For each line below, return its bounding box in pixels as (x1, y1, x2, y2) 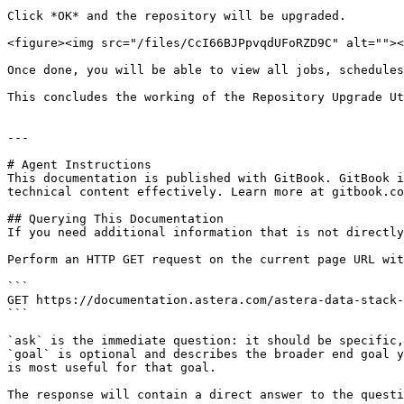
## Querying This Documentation (7, 212, 224, 225)
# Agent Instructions (7, 158, 151, 171)
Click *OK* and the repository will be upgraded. (7, 9, 346, 23)
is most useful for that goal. (7, 361, 216, 374)
